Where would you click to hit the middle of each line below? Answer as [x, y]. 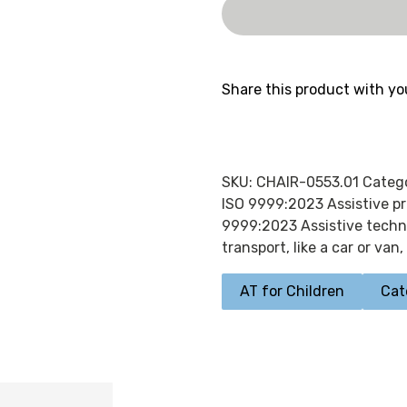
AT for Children [292, 291]
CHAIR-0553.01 [307, 182]
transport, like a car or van [310, 248]
